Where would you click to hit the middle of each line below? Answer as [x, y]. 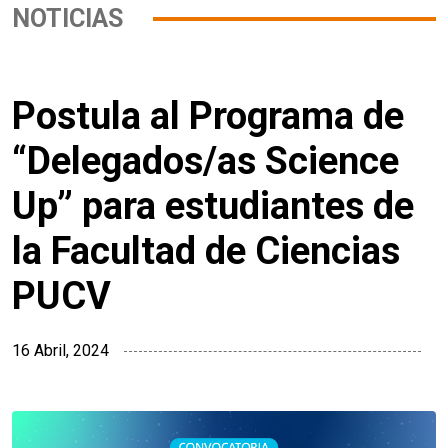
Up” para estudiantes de [213, 206]
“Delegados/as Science [205, 161]
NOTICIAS [67, 19]
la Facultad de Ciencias [206, 251]
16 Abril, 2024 [60, 351]
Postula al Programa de [208, 116]
